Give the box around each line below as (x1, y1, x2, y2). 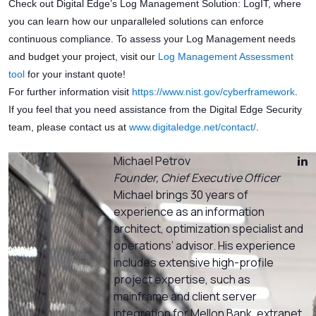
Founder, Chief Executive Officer (114, 170, 281, 186)
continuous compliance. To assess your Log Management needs (8, 33, 296, 45)
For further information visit (8, 86, 132, 98)
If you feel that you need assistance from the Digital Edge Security (8, 104, 302, 116)
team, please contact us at (8, 121, 129, 133)
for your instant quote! (25, 68, 126, 80)
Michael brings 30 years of (114, 187, 249, 203)
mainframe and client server (114, 288, 257, 305)
